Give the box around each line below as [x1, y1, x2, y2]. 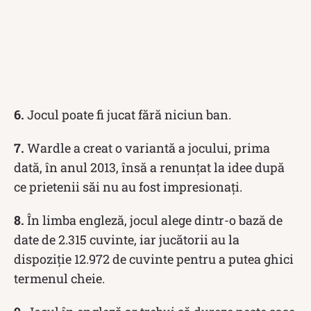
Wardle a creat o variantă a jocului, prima [27, 139, 270, 156]
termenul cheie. [14, 269, 105, 287]
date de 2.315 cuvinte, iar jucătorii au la [14, 230, 239, 248]
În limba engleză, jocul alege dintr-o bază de [24, 211, 283, 228]
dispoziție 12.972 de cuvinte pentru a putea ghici [14, 250, 294, 267]
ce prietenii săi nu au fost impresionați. [14, 178, 242, 195]
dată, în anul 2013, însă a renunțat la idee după [14, 158, 285, 176]
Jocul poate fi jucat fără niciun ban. [24, 106, 231, 123]
